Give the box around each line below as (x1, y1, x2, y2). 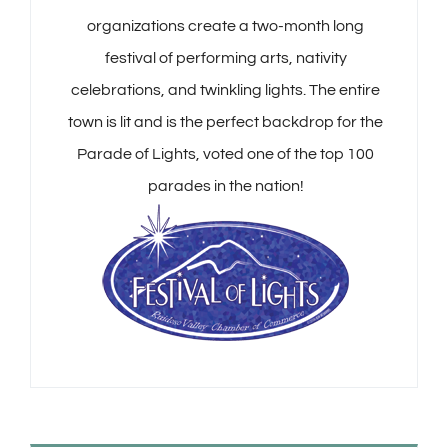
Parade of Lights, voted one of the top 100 (77, 146, 374, 163)
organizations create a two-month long (87, 18, 364, 35)
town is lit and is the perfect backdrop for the (68, 114, 383, 131)
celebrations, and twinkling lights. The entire (71, 82, 380, 99)
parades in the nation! (147, 178, 304, 195)
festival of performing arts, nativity (104, 50, 347, 67)
